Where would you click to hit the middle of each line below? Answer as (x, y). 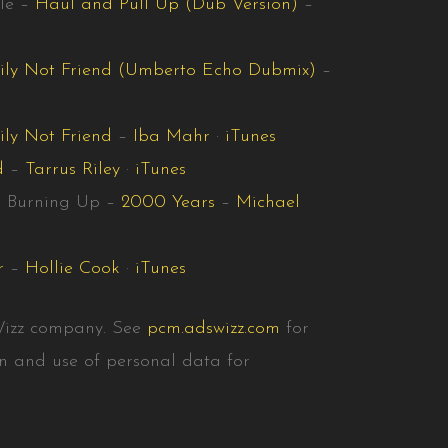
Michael (268, 202)
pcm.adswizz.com (214, 328)
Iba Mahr (172, 136)
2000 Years (168, 202)
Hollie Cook (73, 268)
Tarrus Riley (73, 169)
